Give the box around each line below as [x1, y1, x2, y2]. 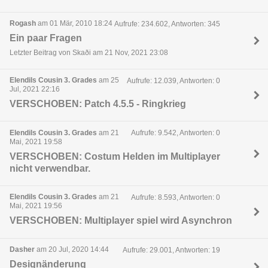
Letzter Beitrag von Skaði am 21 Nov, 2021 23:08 [10, 48, 168, 57]
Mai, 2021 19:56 [10, 202, 62, 211]
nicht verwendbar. [10, 163, 90, 173]
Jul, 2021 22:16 [10, 84, 60, 93]
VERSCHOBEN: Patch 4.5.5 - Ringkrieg [10, 98, 186, 109]
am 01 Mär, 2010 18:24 [36, 19, 112, 28]
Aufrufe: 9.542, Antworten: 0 [130, 129, 220, 138]
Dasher [10, 245, 35, 254]
